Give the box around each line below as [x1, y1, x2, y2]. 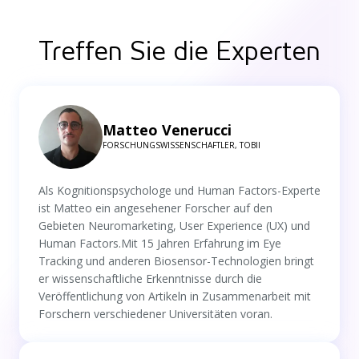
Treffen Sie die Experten [38, 35, 321, 67]
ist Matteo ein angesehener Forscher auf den [38, 200, 272, 216]
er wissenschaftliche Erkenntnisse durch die [38, 270, 262, 286]
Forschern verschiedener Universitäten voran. [38, 305, 272, 321]
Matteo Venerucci [103, 120, 232, 140]
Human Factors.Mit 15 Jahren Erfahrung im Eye [38, 235, 281, 251]
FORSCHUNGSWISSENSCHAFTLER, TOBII [103, 139, 260, 151]
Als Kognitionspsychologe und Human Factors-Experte [38, 182, 321, 198]
